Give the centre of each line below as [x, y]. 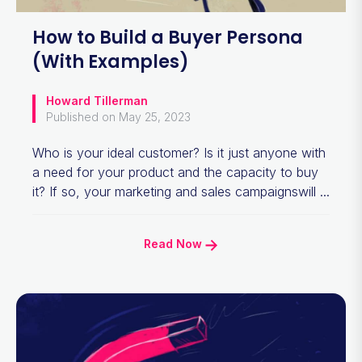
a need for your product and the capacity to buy [175, 172]
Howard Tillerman [97, 101]
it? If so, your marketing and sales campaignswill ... [181, 192]
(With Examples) [111, 62]
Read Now [175, 244]
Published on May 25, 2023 [118, 117]
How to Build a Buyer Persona [168, 38]
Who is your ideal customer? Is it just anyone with [179, 153]
